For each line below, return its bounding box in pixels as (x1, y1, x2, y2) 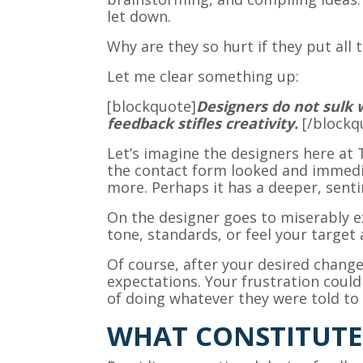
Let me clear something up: (107, 66, 299, 87)
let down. (107, 6, 171, 27)
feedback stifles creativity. (107, 113, 302, 134)
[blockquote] (107, 96, 196, 117)
